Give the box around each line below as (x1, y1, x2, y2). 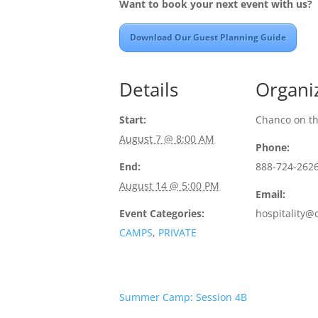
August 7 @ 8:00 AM (119, 132, 214, 146)
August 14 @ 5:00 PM (119, 179, 219, 192)
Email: (256, 187, 285, 201)
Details (119, 77, 178, 102)
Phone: (256, 141, 290, 154)
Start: (119, 113, 146, 126)
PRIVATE (158, 226, 197, 239)
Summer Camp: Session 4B (119, 290, 247, 304)
